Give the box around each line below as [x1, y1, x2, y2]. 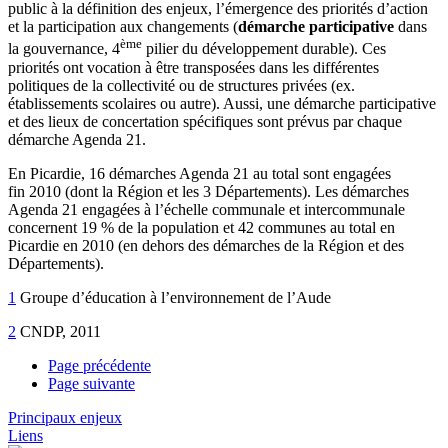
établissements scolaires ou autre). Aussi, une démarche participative [8, 94, 436, 112]
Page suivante [48, 374, 135, 392]
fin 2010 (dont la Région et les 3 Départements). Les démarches [8, 182, 409, 200]
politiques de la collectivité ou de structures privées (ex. [8, 76, 355, 94]
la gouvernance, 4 [8, 40, 120, 58]
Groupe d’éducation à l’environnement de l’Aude [20, 288, 331, 306]
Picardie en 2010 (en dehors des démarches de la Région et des [8, 236, 404, 254]
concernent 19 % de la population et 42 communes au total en [8, 218, 395, 236]
